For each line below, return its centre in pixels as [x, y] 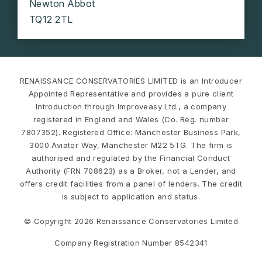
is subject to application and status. [131, 197]
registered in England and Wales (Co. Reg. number [131, 120]
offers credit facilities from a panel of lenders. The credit [131, 184]
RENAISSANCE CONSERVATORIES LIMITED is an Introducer [131, 81]
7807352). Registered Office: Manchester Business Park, [131, 132]
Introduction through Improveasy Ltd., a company [131, 107]
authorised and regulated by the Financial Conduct [131, 158]
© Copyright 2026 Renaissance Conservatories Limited [131, 221]
